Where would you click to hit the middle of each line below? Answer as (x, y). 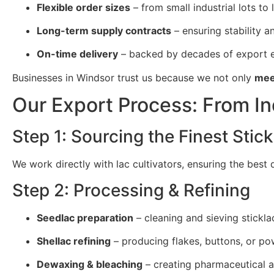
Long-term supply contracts (104, 30)
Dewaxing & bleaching (90, 265)
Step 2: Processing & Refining (131, 190)
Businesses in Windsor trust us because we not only (133, 77)
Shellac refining (74, 241)
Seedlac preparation (85, 217)
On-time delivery (77, 54)
